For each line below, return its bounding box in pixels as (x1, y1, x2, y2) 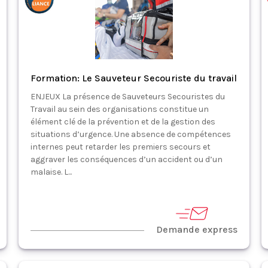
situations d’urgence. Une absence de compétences (30, 129, 231, 139)
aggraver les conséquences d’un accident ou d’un (30, 154, 223, 165)
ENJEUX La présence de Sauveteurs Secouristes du (30, 92, 225, 102)
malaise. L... (30, 167, 72, 177)
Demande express (156, 224, 238, 235)
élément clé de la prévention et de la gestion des (30, 117, 215, 127)
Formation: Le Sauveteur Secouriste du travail (30, 72, 237, 84)
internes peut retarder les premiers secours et (30, 142, 211, 152)
